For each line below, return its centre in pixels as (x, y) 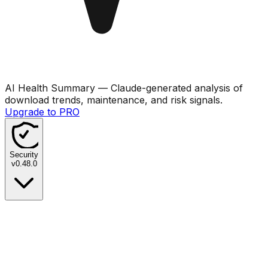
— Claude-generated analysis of (169, 88)
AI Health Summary (50, 88)
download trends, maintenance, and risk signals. (114, 100)
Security (24, 154)
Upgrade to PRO (42, 112)
